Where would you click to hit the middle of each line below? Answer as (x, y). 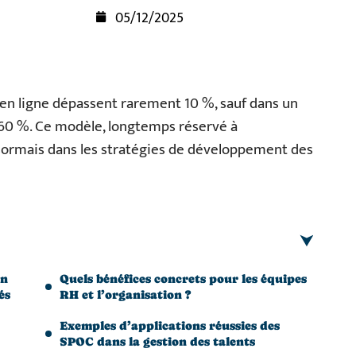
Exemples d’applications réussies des (170, 325)
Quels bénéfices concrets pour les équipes (183, 279)
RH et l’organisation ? (125, 294)
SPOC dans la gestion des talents (157, 341)
